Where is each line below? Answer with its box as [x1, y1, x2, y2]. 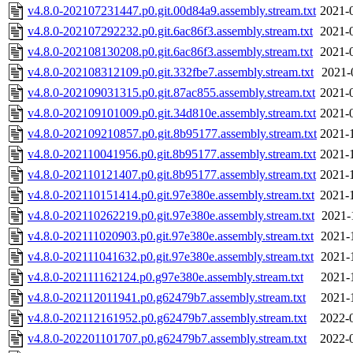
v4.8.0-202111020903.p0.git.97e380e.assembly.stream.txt [28, 229, 314, 243]
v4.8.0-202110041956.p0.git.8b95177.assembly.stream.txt [28, 147, 316, 162]
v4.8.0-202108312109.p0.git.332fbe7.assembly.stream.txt [28, 65, 314, 80]
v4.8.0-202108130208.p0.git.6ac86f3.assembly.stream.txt [28, 45, 313, 59]
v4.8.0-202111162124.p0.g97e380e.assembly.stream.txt [28, 270, 303, 284]
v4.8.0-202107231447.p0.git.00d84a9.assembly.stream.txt [28, 4, 316, 18]
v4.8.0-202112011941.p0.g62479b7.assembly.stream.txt [28, 291, 306, 305]
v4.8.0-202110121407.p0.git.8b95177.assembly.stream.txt [28, 168, 316, 182]
